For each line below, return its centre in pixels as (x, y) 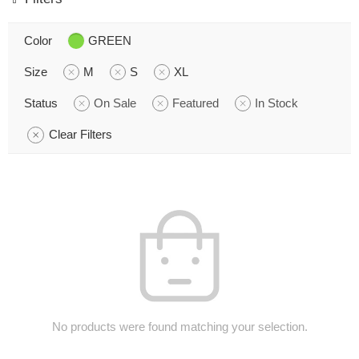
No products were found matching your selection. (179, 327)
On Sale (115, 103)
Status (41, 103)
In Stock (276, 103)
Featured (196, 103)
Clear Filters (81, 134)
